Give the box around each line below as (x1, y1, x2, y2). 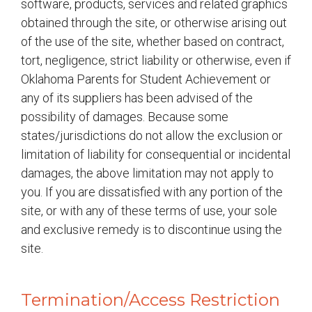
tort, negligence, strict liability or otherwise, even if (21, 53, 291, 68)
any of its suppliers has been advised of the (21, 91, 253, 105)
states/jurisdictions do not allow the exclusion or (21, 128, 283, 143)
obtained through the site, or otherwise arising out (21, 15, 287, 30)
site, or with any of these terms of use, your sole (21, 203, 277, 218)
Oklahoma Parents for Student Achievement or (21, 72, 271, 86)
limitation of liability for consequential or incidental (21, 147, 290, 162)
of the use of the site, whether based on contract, (21, 34, 284, 49)
